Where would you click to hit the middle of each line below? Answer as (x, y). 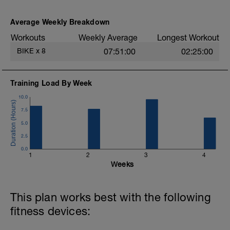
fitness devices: (51, 211)
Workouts (28, 37)
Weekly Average (108, 37)
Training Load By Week (51, 83)
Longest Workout (188, 37)
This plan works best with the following (111, 197)
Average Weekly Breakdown (60, 22)
